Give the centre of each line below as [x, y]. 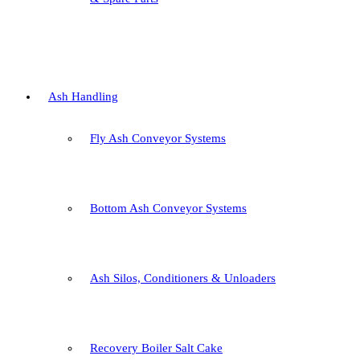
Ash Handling [83, 96]
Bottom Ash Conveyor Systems [168, 208]
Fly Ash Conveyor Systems [158, 138]
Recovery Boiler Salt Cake [156, 348]
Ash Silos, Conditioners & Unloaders [183, 278]
